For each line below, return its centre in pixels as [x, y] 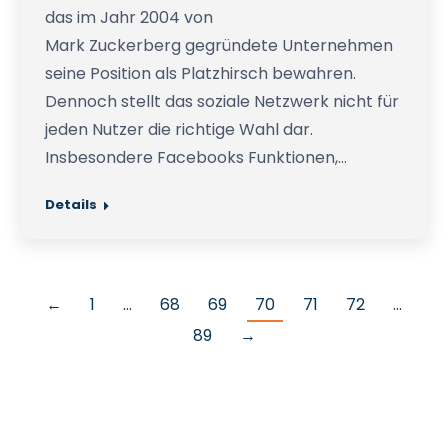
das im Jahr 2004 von [129, 18]
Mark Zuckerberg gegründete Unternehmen [219, 46]
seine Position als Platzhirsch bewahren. [200, 74]
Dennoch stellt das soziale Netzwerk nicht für [222, 102]
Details [71, 205]
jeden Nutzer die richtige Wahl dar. [179, 130]
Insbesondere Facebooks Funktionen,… [196, 158]
